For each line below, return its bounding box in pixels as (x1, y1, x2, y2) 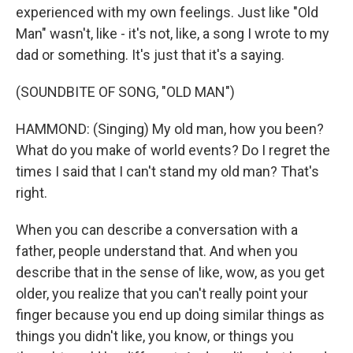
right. (16, 184, 47, 201)
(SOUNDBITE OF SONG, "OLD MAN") (16, 84, 235, 100)
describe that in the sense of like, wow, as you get (16, 264, 325, 281)
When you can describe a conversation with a (16, 221, 298, 238)
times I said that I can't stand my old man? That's (16, 163, 319, 180)
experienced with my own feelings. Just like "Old (16, 4, 318, 20)
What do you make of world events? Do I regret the (16, 142, 330, 158)
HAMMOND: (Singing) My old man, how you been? (16, 121, 324, 137)
